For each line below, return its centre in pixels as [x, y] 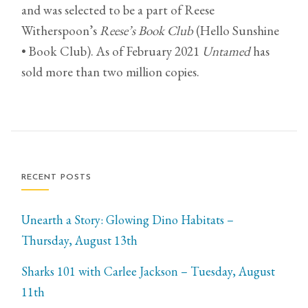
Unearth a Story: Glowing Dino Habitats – [128, 220]
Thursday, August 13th [80, 241]
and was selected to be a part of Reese [118, 10]
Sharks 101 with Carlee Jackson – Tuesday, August [148, 272]
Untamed [227, 52]
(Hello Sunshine [236, 31]
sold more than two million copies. [111, 72]
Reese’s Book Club [147, 31]
